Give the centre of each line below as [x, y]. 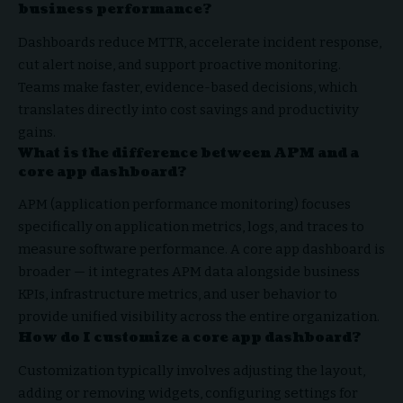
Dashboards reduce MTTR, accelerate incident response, [200, 42]
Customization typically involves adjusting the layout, [192, 370]
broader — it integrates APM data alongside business [189, 272]
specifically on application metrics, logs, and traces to [191, 227]
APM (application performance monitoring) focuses [184, 205]
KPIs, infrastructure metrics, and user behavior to [178, 295]
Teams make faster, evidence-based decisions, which [188, 87]
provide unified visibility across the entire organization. [199, 317]
